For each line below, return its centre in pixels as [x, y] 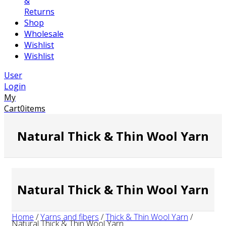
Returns [39, 12]
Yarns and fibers [70, 217]
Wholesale [44, 34]
